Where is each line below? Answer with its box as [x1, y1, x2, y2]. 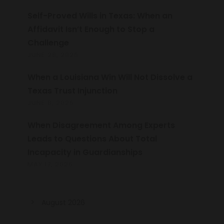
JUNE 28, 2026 [27, 50, 78, 60]
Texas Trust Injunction [27, 85, 117, 97]
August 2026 [41, 197, 85, 208]
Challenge [27, 37, 71, 49]
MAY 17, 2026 [27, 159, 73, 169]
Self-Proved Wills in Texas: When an [27, 10, 172, 22]
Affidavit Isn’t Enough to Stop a [27, 23, 154, 35]
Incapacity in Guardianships [27, 146, 142, 158]
